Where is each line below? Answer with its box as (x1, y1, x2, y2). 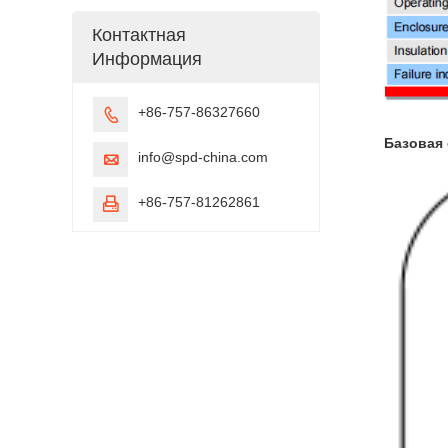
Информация (92, 48, 202, 69)
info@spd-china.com (138, 148, 268, 165)
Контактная (92, 24, 186, 45)
